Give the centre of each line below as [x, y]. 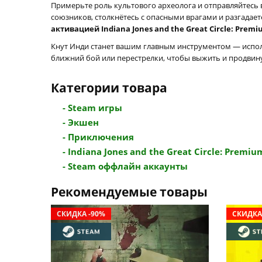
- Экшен [81, 122]
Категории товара [109, 88]
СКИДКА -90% [81, 214]
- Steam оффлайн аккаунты [125, 166]
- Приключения [98, 137]
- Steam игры [92, 108]
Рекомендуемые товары [129, 192]
